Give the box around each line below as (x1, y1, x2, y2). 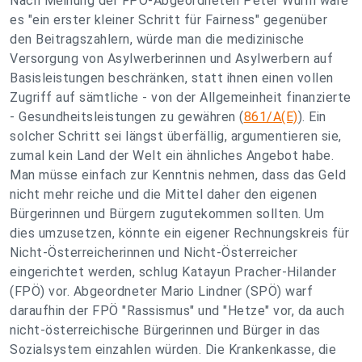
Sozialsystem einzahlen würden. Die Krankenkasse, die (10, 342, 336, 357)
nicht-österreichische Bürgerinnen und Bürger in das (10, 322, 321, 338)
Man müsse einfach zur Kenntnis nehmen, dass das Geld (10, 167, 346, 183)
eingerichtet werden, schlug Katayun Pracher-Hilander (10, 264, 336, 280)
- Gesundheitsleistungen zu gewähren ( (10, 109, 244, 124)
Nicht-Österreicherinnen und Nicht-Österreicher (10, 245, 297, 260)
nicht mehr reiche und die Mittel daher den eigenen (10, 187, 317, 202)
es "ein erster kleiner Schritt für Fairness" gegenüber (10, 12, 327, 27)
